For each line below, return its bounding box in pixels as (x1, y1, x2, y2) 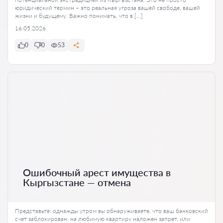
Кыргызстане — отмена (23, 176, 131, 188)
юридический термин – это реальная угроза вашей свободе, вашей (15, 4, 200, 12)
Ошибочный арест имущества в (23, 166, 171, 178)
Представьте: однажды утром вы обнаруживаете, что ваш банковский (15, 207, 208, 215)
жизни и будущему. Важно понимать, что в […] (15, 12, 143, 20)
